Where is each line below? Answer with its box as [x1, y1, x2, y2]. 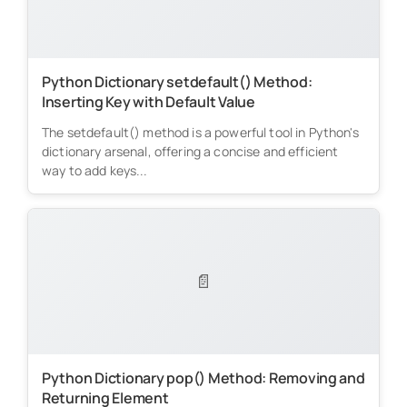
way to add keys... [41, 161, 148, 179]
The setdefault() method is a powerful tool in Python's [41, 123, 359, 141]
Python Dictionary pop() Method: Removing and [41, 367, 365, 388]
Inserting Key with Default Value [41, 91, 255, 112]
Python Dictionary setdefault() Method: [41, 71, 313, 92]
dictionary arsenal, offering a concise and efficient [41, 142, 339, 160]
